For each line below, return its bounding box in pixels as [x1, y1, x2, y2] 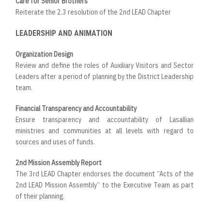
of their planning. [15, 192, 64, 201]
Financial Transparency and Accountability [15, 104, 137, 113]
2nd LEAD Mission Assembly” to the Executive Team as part [15, 181, 194, 190]
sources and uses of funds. [15, 138, 95, 147]
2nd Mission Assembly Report [15, 158, 102, 168]
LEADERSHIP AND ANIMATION [15, 29, 112, 38]
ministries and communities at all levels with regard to [15, 126, 194, 136]
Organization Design [15, 50, 73, 59]
